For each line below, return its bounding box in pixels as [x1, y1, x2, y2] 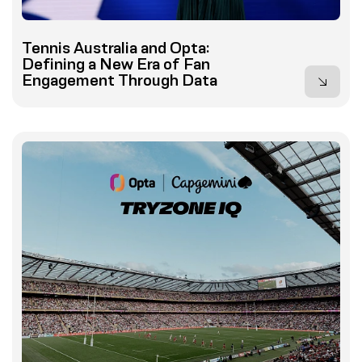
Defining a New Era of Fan [22, 54, 210, 73]
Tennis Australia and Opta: [22, 38, 210, 57]
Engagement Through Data [22, 70, 217, 89]
